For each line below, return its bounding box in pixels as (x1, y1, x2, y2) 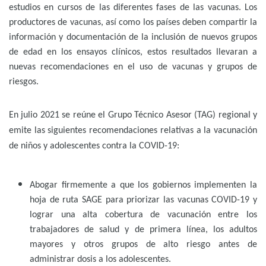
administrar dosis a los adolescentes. (30, 255, 171, 265)
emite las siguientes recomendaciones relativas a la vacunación (9, 126, 257, 136)
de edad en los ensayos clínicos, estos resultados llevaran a (9, 47, 257, 58)
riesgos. (9, 77, 41, 87)
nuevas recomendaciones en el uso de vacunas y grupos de (9, 62, 257, 72)
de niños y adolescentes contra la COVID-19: (9, 141, 179, 151)
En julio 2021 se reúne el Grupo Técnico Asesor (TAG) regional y (9, 110, 257, 121)
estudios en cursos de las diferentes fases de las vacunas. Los (9, 3, 257, 13)
